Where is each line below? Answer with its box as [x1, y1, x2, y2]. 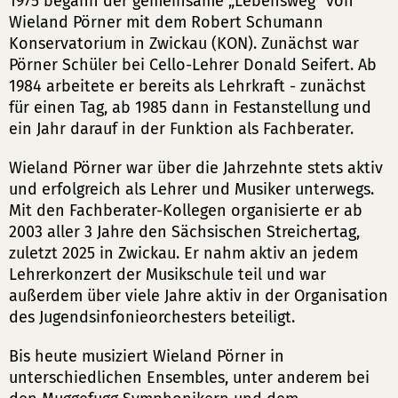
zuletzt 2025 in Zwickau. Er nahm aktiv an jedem [9, 243, 358, 263]
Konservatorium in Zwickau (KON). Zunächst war [9, 34, 359, 53]
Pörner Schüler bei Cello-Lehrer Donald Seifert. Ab [9, 55, 377, 75]
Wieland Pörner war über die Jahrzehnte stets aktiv [9, 158, 383, 178]
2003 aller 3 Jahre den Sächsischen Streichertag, [9, 222, 360, 242]
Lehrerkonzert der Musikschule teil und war [9, 265, 326, 284]
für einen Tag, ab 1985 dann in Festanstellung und [9, 98, 371, 117]
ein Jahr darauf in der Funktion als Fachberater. [9, 119, 354, 139]
